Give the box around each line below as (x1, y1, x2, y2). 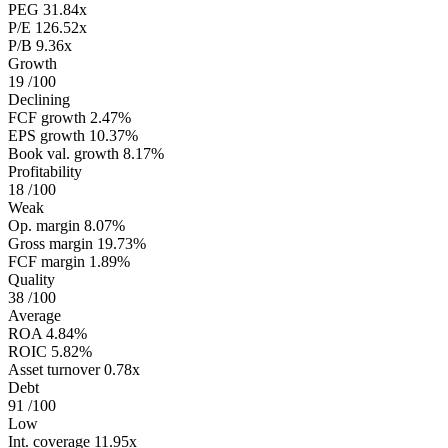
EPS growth (8, 127, 85, 145)
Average (8, 307, 61, 325)
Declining (8, 91, 70, 109)
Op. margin (8, 217, 80, 235)
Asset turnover (8, 361, 100, 379)
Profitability (8, 163, 82, 181)
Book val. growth (8, 145, 119, 163)
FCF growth (8, 109, 86, 127)
